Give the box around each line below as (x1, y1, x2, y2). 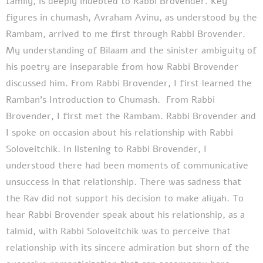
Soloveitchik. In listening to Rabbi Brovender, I (6, 142, 207, 156)
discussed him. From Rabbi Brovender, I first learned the (6, 76, 252, 90)
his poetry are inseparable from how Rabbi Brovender (6, 60, 238, 73)
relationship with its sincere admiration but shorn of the (6, 241, 249, 254)
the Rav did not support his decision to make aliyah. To (6, 191, 244, 205)
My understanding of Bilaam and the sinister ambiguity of (6, 43, 257, 57)
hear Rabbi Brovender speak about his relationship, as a (6, 208, 245, 221)
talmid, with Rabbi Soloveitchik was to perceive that (6, 224, 231, 238)
